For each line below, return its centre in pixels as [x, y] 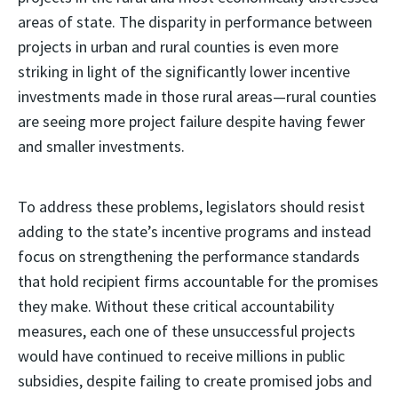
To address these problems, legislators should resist [191, 207]
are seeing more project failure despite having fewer [191, 121]
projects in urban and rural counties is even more [178, 47]
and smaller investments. [101, 146]
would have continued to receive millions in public [181, 356]
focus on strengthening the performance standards [189, 256]
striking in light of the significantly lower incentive [184, 72]
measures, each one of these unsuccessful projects [187, 331]
